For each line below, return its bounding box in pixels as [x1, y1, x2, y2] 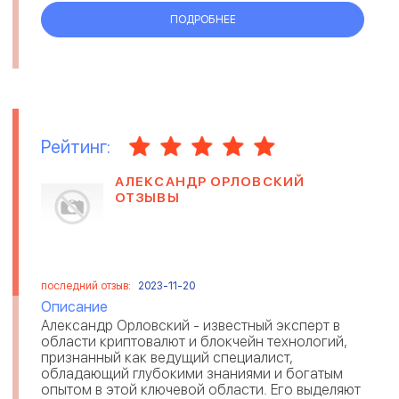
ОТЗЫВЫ [115, 189, 180, 206]
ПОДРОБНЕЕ [169, 12, 236, 26]
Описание [41, 298, 108, 315]
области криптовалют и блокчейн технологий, [41, 333, 347, 350]
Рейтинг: [41, 135, 110, 158]
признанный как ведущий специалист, [41, 349, 293, 366]
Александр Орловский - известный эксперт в [41, 317, 340, 334]
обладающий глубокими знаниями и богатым [41, 365, 343, 382]
